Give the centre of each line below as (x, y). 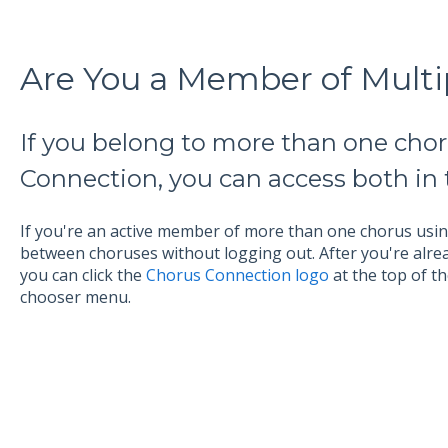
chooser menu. (75, 296)
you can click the (82, 274)
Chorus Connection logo (237, 274)
